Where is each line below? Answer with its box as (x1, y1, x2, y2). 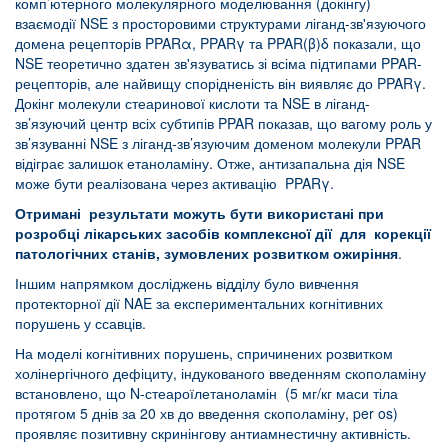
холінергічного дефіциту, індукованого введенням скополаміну (15, 362, 426, 383)
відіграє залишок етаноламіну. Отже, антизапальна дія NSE (15, 152, 405, 173)
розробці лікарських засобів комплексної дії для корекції (15, 222, 431, 243)
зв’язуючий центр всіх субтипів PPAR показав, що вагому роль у (15, 112, 432, 133)
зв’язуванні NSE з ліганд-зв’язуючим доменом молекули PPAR (15, 132, 421, 153)
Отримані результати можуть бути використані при (15, 202, 384, 223)
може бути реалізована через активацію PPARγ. (15, 172, 334, 193)
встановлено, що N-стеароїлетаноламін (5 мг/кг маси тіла (15, 382, 398, 403)
